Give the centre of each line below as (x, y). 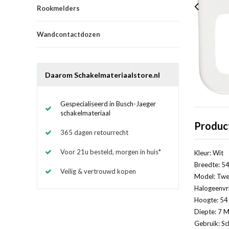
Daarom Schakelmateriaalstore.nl (102, 75)
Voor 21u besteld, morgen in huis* (111, 152)
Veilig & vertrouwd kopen (98, 171)
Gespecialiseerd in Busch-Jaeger (108, 104)
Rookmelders (58, 8)
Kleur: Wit (209, 153)
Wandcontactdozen (68, 34)
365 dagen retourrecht (94, 132)
